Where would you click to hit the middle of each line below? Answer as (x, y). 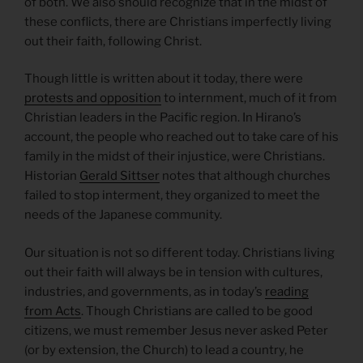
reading (287, 291)
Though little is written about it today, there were (164, 79)
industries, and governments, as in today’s (145, 291)
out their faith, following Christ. (113, 41)
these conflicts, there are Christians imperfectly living (178, 21)
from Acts (53, 311)
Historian (52, 176)
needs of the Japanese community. (123, 215)
